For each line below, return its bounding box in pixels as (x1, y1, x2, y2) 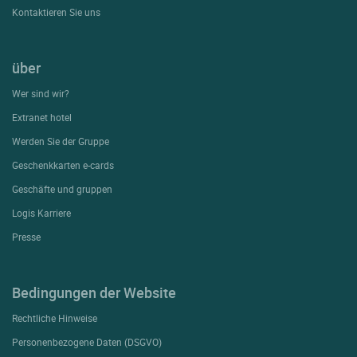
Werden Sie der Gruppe (12, 134, 109, 147)
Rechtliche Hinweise (12, 311, 97, 324)
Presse (12, 229, 41, 243)
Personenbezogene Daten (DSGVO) (12, 335, 162, 348)
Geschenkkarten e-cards (12, 158, 114, 171)
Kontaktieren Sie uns (12, 5, 100, 18)
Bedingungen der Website (12, 282, 176, 302)
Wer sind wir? (12, 86, 69, 100)
